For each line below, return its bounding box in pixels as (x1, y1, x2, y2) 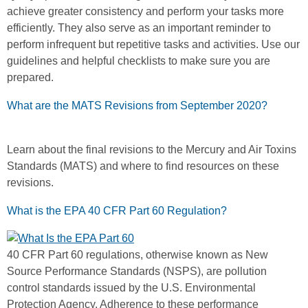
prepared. (7, 71, 54, 83)
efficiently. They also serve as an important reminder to (7, 21, 271, 34)
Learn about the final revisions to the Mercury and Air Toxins (7, 143, 296, 155)
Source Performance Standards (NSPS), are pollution (7, 265, 267, 277)
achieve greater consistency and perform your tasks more (7, 5, 284, 17)
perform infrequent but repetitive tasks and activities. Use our (7, 38, 300, 50)
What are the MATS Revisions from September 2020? (7, 99, 267, 111)
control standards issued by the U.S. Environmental (7, 281, 256, 294)
